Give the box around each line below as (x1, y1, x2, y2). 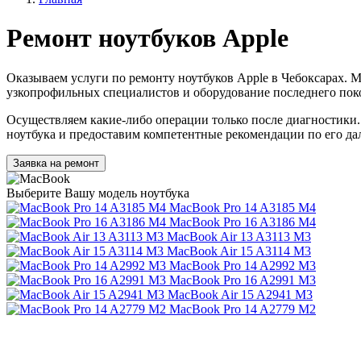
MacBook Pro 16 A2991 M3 (169, 272, 316, 287)
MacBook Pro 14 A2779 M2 (169, 301, 316, 316)
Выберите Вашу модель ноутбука (6, 185, 189, 200)
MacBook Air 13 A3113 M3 (167, 229, 311, 243)
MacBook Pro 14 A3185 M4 (169, 200, 316, 214)
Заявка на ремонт (13, 156, 99, 169)
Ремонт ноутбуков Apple (6, 23, 288, 53)
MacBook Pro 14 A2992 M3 (169, 258, 316, 272)
